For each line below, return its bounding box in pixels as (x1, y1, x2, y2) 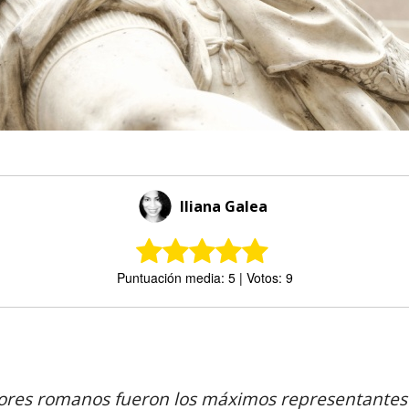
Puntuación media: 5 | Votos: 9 (116, 268, 293, 287)
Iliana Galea (180, 196, 267, 216)
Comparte (80, 332, 132, 349)
